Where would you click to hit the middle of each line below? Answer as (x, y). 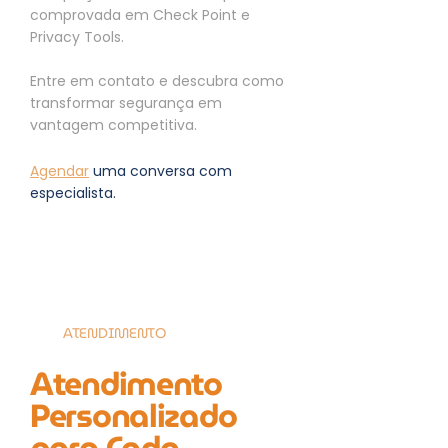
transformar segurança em (126, 103)
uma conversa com (160, 171)
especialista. (73, 193)
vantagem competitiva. (113, 125)
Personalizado (133, 415)
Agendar (59, 171)
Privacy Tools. (77, 37)
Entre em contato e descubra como (157, 81)
